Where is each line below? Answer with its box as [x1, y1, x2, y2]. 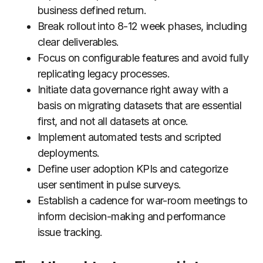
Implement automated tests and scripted [38, 131, 221, 143]
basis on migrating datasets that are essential [38, 99, 242, 112]
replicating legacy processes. [38, 68, 170, 80]
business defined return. [38, 4, 147, 16]
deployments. [38, 147, 100, 159]
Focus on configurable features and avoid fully [38, 52, 249, 64]
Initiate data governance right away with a [38, 83, 228, 96]
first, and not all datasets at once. [38, 115, 188, 127]
